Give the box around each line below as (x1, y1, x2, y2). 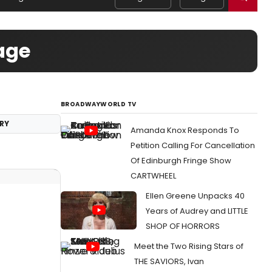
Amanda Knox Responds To (131, 124, 239, 136)
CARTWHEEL (131, 170, 176, 182)
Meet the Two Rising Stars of (134, 240, 243, 252)
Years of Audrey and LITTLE (146, 205, 248, 217)
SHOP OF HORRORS (146, 220, 220, 232)
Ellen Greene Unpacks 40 (146, 190, 245, 202)
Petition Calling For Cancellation (131, 140, 255, 151)
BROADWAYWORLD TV (61, 100, 137, 109)
